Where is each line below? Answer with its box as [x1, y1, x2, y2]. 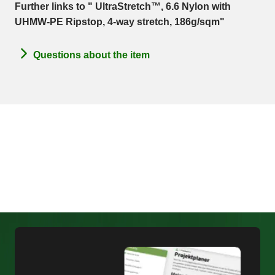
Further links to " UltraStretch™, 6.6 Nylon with [15, 1, 231, 12]
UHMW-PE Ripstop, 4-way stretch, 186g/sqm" [15, 17, 225, 28]
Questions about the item [33, 49, 150, 60]
